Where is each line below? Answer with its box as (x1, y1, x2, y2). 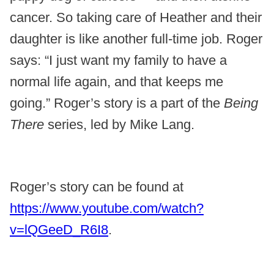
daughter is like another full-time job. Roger (10, 31, 262, 47)
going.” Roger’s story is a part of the (10, 95, 224, 111)
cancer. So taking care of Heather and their (10, 10, 262, 26)
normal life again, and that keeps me (10, 74, 223, 90)
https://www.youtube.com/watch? (10, 201, 204, 217)
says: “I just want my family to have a (10, 53, 227, 68)
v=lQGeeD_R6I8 (10, 222, 108, 238)
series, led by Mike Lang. (44, 117, 194, 133)
